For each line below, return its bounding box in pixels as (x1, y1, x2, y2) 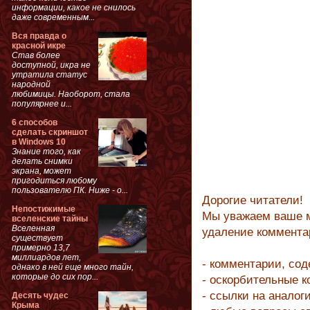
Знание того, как (12, 146, 81, 156)
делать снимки (12, 156, 73, 166)
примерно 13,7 (12, 242, 70, 253)
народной (12, 79, 51, 89)
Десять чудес (12, 290, 69, 300)
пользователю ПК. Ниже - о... (12, 185, 128, 195)
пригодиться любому (12, 175, 97, 185)
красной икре (12, 40, 66, 51)
